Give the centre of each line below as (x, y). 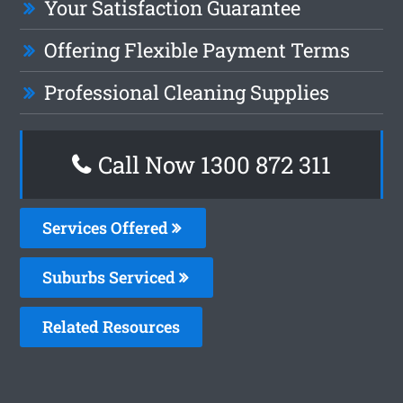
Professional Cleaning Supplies (187, 92)
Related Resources (112, 326)
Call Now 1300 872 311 (212, 164)
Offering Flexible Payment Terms (197, 49)
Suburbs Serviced (111, 277)
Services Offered (107, 227)
